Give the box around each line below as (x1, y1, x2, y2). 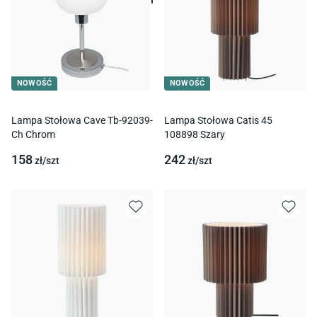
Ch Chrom (11, 129, 55, 140)
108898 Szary (164, 129, 225, 140)
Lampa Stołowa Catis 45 (164, 115, 272, 126)
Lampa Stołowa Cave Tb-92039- (11, 115, 153, 126)
